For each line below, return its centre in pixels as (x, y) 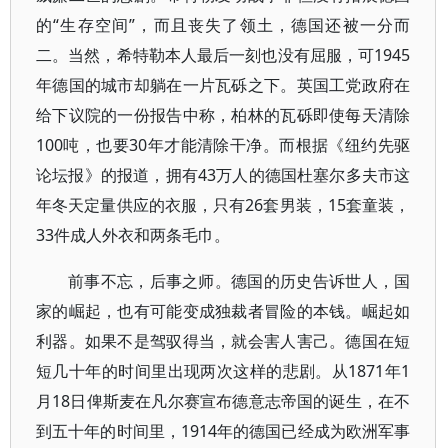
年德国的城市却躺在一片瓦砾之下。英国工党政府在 (223, 85)
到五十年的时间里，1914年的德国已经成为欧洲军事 (223, 431)
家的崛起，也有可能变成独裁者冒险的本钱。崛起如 (223, 311)
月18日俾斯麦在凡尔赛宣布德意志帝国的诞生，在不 (223, 401)
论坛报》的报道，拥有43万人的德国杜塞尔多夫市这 (223, 175)
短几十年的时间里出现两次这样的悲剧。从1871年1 (223, 371)
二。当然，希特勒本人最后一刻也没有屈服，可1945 (223, 55)
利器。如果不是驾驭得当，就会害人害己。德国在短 (223, 341)
